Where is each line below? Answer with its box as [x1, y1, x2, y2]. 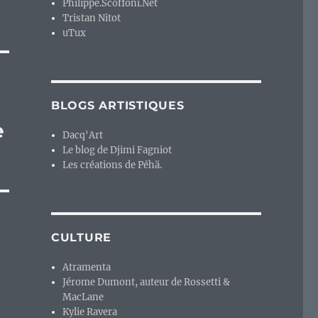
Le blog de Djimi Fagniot [62, 144, 172, 157]
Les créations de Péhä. [62, 159, 163, 172]
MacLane [62, 291, 104, 304]
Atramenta [62, 261, 111, 274]
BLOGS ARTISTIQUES [50, 99, 185, 113]
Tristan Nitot [62, 12, 121, 25]
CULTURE [50, 231, 112, 245]
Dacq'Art [62, 129, 104, 142]
